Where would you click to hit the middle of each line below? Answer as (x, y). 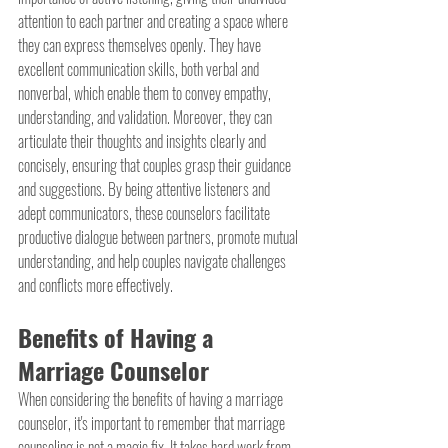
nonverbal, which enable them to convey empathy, (146, 93)
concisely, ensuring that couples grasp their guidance (156, 165)
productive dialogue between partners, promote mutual (159, 237)
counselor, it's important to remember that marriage (153, 423)
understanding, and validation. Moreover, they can (146, 117)
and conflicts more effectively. (95, 285)
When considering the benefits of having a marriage (152, 399)
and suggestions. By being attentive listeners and (145, 189)
